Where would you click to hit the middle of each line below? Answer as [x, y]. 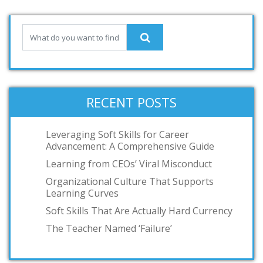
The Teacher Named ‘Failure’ [109, 228]
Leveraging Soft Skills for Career [117, 134]
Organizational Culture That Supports [130, 181]
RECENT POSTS [131, 102]
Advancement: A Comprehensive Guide [130, 146]
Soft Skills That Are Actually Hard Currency [139, 211]
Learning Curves [82, 193]
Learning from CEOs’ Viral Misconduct [129, 164]
